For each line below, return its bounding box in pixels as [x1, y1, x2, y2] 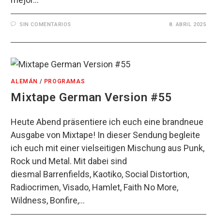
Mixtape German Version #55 [11, 91, 173, 105]
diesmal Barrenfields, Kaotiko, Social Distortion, [11, 169, 189, 180]
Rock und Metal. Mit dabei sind [11, 156, 127, 167]
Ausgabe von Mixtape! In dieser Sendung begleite [11, 130, 201, 140]
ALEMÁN [11, 78, 38, 85]
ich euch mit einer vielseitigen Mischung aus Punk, [11, 143, 205, 154]
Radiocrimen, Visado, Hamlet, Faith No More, [11, 182, 179, 193]
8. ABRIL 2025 [169, 21, 206, 28]
